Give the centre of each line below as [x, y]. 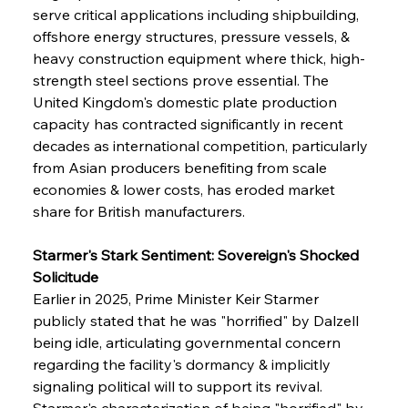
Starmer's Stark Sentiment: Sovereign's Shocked [197, 255]
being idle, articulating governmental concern [188, 342]
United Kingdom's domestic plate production [186, 102]
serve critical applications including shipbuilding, [197, 14]
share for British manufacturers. [138, 211]
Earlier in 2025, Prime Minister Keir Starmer [177, 298]
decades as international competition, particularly [202, 145]
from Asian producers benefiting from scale [181, 167]
